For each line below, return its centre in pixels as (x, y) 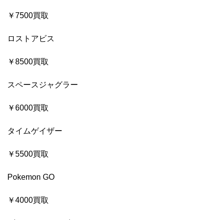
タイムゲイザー (35, 131)
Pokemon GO (31, 177)
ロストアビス (31, 38)
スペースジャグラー (43, 84)
